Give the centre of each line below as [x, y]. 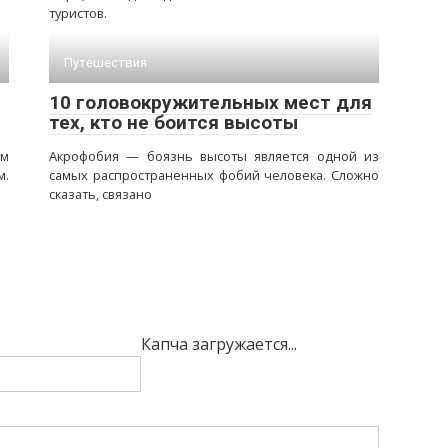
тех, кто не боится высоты [173, 122]
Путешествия [105, 62]
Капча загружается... [219, 344]
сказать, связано [100, 194]
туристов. [78, 13]
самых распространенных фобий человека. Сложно [214, 175]
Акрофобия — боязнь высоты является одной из [214, 156]
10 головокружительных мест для [210, 102]
